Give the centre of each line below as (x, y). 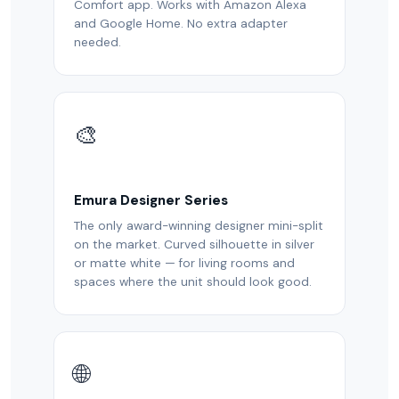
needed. (98, 42)
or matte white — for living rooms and (184, 263)
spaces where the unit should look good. (193, 282)
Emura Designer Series (151, 200)
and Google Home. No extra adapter (181, 24)
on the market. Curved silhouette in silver (194, 244)
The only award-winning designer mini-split (199, 226)
